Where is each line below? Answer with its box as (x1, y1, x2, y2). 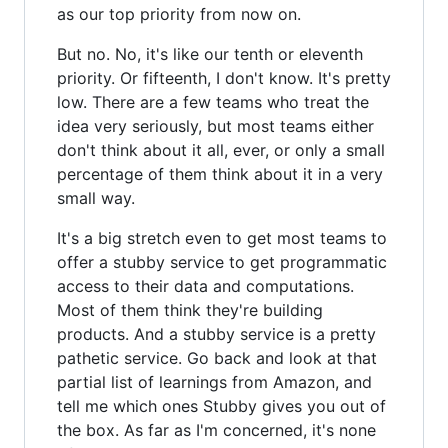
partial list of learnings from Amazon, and (57, 371, 372, 392)
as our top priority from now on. (57, 3, 301, 24)
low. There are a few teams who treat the (57, 91, 369, 112)
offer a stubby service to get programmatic (57, 251, 387, 272)
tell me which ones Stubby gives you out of (57, 395, 386, 416)
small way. (57, 187, 135, 208)
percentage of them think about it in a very (57, 163, 383, 184)
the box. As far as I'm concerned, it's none (57, 419, 376, 440)
